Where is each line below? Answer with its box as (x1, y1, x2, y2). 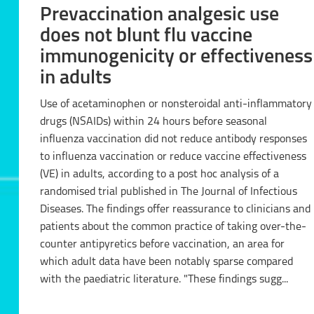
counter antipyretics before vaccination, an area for (39, 238, 285, 250)
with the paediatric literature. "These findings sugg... (183, 273, 288, 285)
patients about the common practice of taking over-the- (39, 221, 306, 233)
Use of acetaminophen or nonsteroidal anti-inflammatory (39, 98, 312, 110)
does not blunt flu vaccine (39, 26, 252, 46)
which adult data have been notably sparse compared (39, 256, 293, 268)
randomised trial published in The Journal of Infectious (39, 186, 297, 198)
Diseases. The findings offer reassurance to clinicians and (39, 203, 86, 215)
